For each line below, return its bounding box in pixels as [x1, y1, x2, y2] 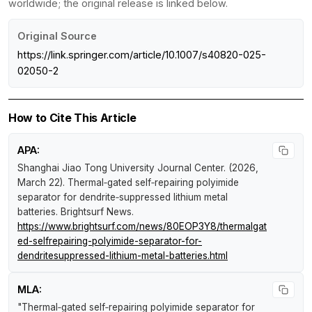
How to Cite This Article [8, 110, 136, 125]
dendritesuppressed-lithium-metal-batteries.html [17, 249, 228, 261]
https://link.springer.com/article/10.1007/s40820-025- [17, 48, 266, 61]
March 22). [17, 176, 68, 188]
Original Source [17, 29, 97, 42]
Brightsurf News [61, 205, 132, 217]
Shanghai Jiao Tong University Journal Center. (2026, [17, 162, 258, 173]
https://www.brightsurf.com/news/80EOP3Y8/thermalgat [17, 220, 267, 232]
